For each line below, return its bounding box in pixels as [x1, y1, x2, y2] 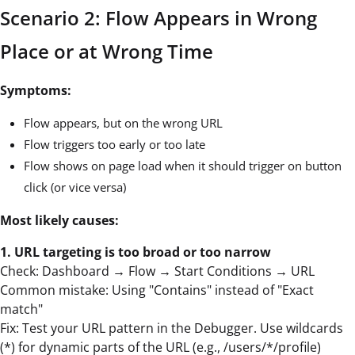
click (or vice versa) [24, 178, 126, 195]
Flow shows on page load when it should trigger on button [24, 157, 342, 174]
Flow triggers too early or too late [24, 136, 205, 152]
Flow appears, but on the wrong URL [24, 114, 223, 131]
